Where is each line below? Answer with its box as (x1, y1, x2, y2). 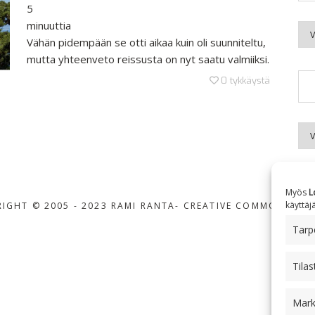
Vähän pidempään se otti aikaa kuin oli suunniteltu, (27, 35, 266, 49)
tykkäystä (230, 75, 270, 86)
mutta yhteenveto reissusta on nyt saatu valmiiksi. (27, 52, 269, 66)
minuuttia (27, 18, 71, 32)
